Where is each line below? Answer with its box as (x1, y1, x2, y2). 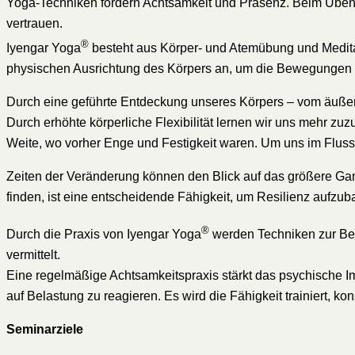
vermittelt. (6, 248, 60, 262)
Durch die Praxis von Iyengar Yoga (6, 227, 201, 242)
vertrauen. (6, 16, 63, 30)
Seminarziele (6, 323, 83, 337)
